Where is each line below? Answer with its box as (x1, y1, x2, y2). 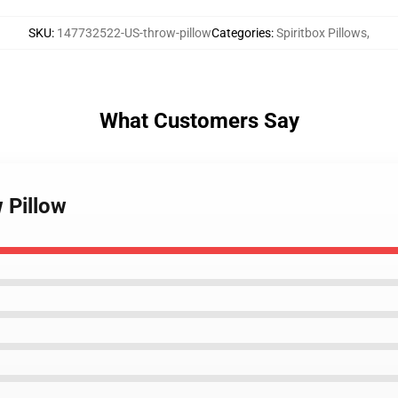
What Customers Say (99, 108, 299, 133)
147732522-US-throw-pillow (57, 26, 211, 40)
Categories (211, 26, 271, 40)
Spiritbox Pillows (276, 26, 367, 40)
